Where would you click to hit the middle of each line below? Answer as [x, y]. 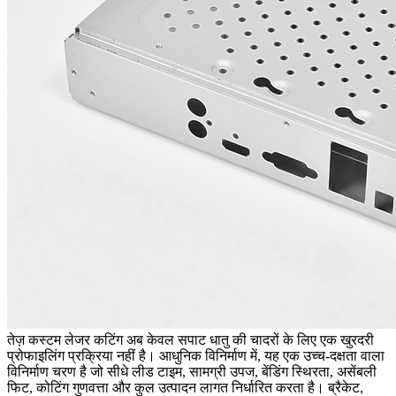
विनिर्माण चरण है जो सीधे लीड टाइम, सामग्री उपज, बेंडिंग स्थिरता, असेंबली [192, 371]
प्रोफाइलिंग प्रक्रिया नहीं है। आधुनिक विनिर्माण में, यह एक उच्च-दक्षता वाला [196, 355]
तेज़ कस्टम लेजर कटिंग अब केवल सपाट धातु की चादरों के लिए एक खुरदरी [190, 339]
